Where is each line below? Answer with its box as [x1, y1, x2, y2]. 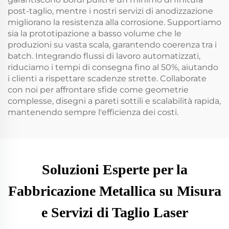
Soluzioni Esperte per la [41, 162, 188, 177]
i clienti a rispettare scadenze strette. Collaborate [8, 74, 207, 83]
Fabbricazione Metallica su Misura [8, 183, 221, 199]
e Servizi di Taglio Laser [41, 204, 188, 220]
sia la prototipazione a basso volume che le [8, 29, 181, 38]
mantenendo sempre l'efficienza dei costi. [8, 107, 178, 117]
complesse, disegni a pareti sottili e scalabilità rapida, [8, 96, 221, 106]
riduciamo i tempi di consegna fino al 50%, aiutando [8, 62, 218, 72]
